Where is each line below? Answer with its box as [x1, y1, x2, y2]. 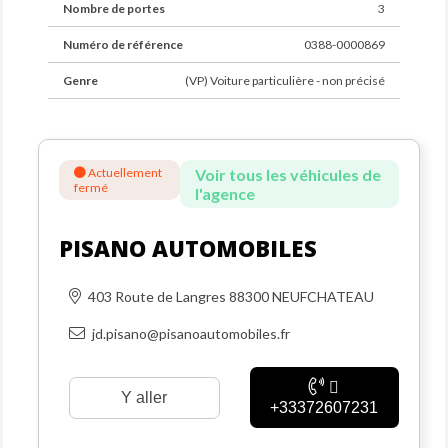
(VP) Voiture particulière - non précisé [185, 73, 385, 88]
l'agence [194, 184, 255, 203]
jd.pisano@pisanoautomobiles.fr [92, 325, 290, 342]
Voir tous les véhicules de [194, 165, 381, 184]
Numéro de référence [63, 37, 183, 52]
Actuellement [86, 165, 162, 180]
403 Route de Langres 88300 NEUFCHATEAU [88, 288, 374, 305]
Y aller [121, 388, 168, 406]
